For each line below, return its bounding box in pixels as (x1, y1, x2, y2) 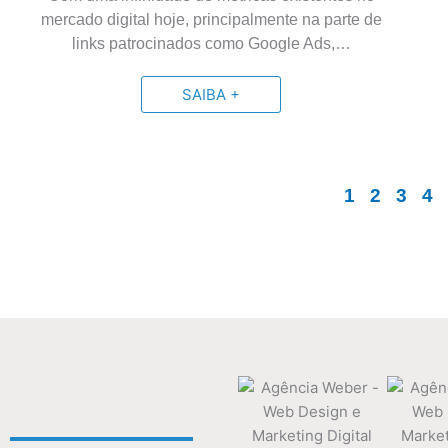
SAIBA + (182, 85, 241, 104)
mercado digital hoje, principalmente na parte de (40, 11, 382, 28)
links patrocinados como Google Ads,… (71, 35, 351, 52)
